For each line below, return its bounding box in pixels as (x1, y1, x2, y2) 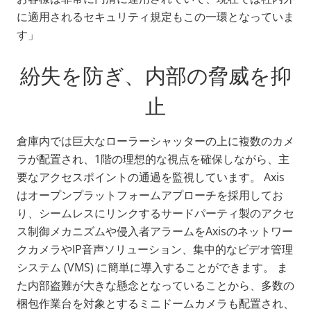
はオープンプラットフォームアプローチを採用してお (17, 187, 283, 203)
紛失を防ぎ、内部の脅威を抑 (19, 60, 292, 90)
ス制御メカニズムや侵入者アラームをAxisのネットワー (17, 223, 293, 239)
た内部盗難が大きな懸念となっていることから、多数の (17, 277, 294, 293)
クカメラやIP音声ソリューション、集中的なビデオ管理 (17, 241, 293, 257)
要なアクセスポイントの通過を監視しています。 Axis (17, 169, 285, 185)
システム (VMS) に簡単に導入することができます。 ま (17, 259, 288, 275)
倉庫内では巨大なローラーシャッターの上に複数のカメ (17, 133, 294, 149)
